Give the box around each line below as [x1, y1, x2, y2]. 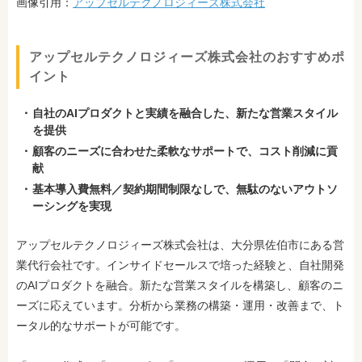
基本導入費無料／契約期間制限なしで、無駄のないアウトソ [32, 182, 338, 196]
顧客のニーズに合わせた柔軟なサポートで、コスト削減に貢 [32, 144, 338, 158]
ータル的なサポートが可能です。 [16, 318, 186, 332]
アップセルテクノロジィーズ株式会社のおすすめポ [29, 49, 345, 64]
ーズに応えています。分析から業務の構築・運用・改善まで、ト [16, 298, 344, 312]
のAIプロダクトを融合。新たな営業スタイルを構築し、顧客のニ [16, 278, 343, 292]
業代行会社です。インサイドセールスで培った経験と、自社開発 [16, 258, 344, 271]
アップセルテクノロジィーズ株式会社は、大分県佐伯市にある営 [16, 238, 344, 251]
